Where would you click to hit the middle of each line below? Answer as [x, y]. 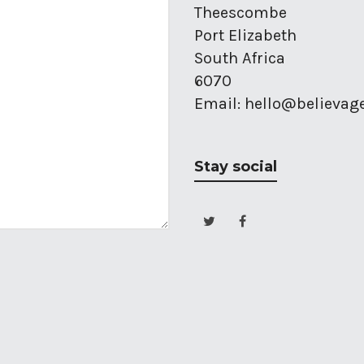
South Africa [240, 58]
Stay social [236, 167]
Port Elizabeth [245, 35]
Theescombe [240, 13]
